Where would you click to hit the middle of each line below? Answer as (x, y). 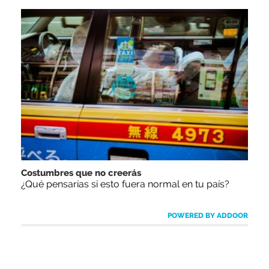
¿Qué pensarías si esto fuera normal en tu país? (125, 184)
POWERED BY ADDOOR (208, 216)
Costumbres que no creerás (81, 173)
